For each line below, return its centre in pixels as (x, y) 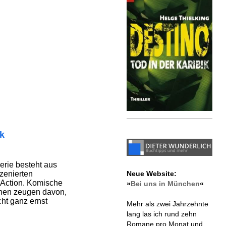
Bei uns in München (165, 184)
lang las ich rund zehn (161, 214)
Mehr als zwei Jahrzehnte (167, 204)
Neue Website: (151, 174)
